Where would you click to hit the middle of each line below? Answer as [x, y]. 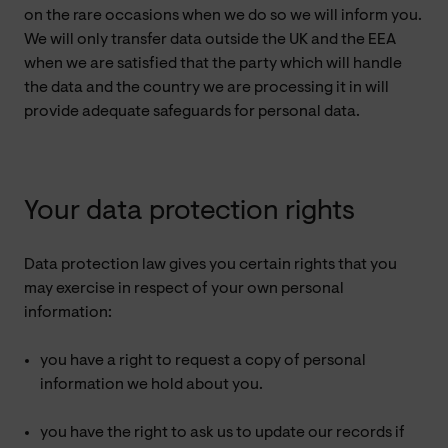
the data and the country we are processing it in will [206, 87]
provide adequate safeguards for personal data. [192, 111]
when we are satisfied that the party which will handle [213, 63]
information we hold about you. [151, 384]
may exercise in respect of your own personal [184, 288]
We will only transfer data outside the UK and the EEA [210, 39]
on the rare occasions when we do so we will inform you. [223, 15]
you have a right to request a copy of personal [203, 360]
